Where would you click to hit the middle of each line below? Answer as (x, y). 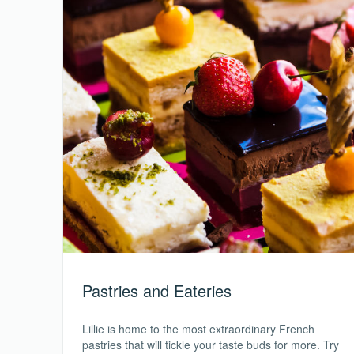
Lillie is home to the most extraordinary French (198, 328)
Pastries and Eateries (157, 290)
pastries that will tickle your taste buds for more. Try (211, 344)
